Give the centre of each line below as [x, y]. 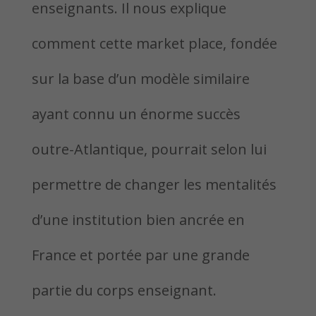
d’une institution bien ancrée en [138, 220]
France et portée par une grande [140, 255]
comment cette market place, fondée [154, 43]
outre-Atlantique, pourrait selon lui [149, 149]
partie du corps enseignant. [124, 290]
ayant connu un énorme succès [136, 114]
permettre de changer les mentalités [154, 184]
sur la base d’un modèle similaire [140, 79]
